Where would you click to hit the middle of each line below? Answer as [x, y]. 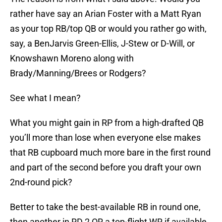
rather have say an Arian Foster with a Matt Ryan [106, 14]
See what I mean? [45, 98]
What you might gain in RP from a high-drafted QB [107, 123]
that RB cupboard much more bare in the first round [110, 153]
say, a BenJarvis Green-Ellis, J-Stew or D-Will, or [102, 44]
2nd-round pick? [41, 182]
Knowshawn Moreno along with [72, 58]
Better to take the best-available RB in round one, [105, 207]
